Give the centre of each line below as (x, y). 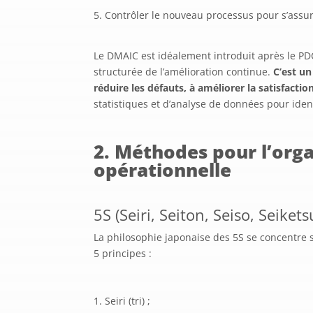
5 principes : (123, 253)
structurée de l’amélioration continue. (184, 71)
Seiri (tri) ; (128, 300)
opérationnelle (163, 169)
